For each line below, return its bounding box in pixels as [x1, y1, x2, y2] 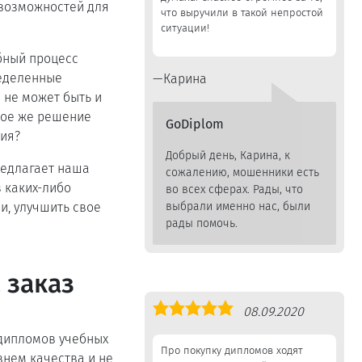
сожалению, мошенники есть [165, 166, 319, 179]
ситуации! [160, 22, 209, 34]
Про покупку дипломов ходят [160, 344, 303, 356]
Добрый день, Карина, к [165, 149, 290, 162]
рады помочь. [165, 217, 238, 230]
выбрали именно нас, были [165, 200, 310, 213]
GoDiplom [165, 116, 224, 132]
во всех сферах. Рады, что [165, 183, 303, 196]
